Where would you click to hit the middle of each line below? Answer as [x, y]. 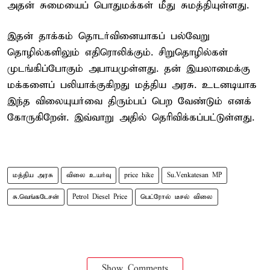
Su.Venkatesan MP [194, 175]
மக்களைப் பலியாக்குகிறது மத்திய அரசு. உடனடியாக [132, 85]
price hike [139, 175]
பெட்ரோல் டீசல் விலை [177, 197]
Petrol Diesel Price [100, 197]
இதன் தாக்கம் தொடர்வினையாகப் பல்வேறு [108, 36]
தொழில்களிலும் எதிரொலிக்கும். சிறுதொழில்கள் [118, 52]
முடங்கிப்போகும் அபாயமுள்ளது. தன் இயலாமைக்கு [129, 69]
